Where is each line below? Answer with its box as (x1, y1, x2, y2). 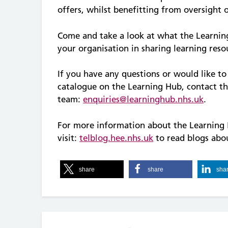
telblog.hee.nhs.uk (79, 132, 154, 143)
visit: (58, 132, 80, 143)
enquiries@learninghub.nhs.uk (83, 94, 204, 105)
